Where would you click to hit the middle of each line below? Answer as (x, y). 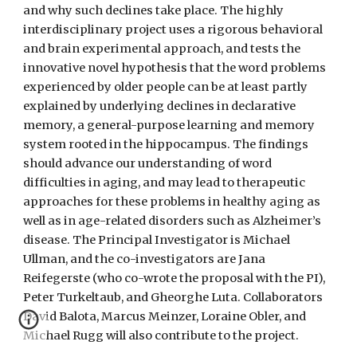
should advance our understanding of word (148, 163)
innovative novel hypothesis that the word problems (175, 68)
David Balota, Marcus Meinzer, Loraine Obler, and (165, 316)
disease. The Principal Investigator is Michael (157, 240)
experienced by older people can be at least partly (166, 87)
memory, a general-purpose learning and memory (169, 125)
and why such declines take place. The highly (154, 10)
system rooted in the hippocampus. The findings (166, 144)
